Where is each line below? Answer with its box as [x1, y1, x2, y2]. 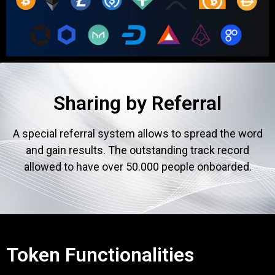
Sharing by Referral [53, 91, 222, 115]
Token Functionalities [6, 243, 194, 267]
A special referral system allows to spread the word [12, 126, 263, 140]
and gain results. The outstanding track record [26, 143, 249, 157]
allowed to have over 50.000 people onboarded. [23, 160, 252, 173]
